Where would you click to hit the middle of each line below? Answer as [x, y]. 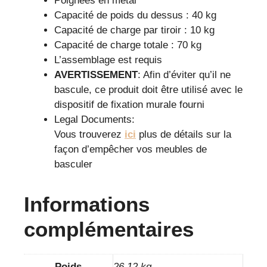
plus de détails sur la [184, 135]
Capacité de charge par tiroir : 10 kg [134, 30]
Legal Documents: [94, 120]
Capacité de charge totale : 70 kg [128, 45]
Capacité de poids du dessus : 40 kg [135, 15]
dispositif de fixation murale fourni [129, 105]
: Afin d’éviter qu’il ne [184, 75]
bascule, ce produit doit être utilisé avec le [148, 90]
